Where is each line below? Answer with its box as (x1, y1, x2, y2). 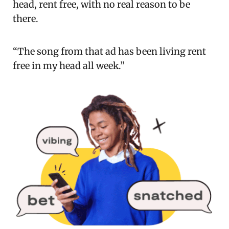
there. (13, 12, 40, 25)
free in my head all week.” (13, 59, 125, 72)
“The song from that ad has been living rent (13, 45, 206, 57)
